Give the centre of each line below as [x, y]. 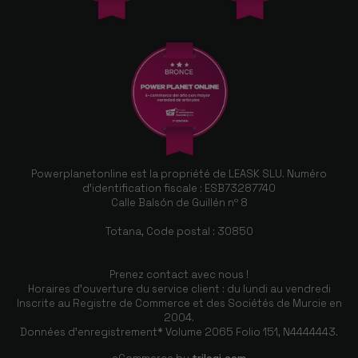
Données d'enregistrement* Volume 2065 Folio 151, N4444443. [179, 332]
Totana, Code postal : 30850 [179, 231]
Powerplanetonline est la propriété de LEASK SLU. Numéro [179, 173]
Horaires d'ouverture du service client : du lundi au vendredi [179, 288]
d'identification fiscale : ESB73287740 [179, 188]
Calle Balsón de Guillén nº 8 [179, 202]
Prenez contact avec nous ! [179, 274]
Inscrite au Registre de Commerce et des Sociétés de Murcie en [179, 303]
